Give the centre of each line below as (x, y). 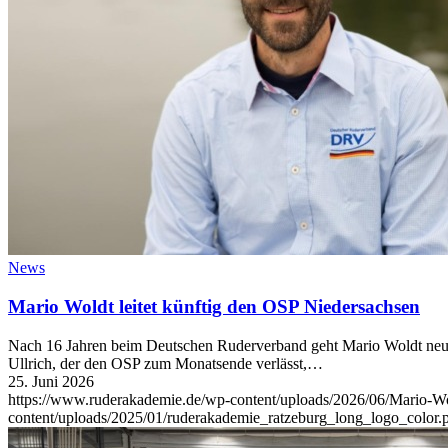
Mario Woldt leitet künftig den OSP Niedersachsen (214, 307)
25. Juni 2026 (51, 381)
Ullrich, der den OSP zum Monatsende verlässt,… (165, 363)
